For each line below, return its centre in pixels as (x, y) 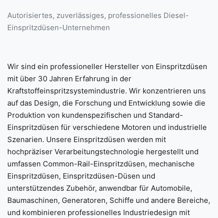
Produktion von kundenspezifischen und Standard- (95, 115)
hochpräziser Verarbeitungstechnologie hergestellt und (103, 151)
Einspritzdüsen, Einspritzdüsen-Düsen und (81, 176)
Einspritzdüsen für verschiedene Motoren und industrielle (107, 127)
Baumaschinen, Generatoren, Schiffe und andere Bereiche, (109, 200)
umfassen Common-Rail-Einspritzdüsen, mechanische (101, 163)
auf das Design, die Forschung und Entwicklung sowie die (106, 103)
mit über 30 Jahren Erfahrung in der (69, 78)
